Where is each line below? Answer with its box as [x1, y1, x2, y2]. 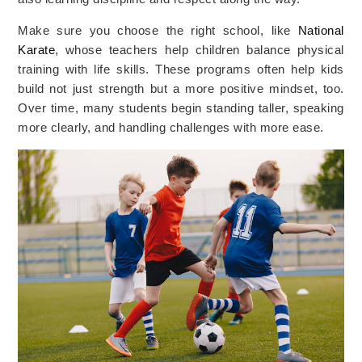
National [297, 24, 344, 38]
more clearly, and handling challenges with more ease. [18, 121, 324, 135]
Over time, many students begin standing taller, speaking [18, 102, 344, 116]
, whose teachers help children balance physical [55, 44, 344, 57]
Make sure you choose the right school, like [18, 24, 298, 38]
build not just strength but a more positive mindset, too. [18, 82, 344, 96]
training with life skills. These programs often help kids [18, 63, 344, 77]
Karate [18, 44, 56, 57]
